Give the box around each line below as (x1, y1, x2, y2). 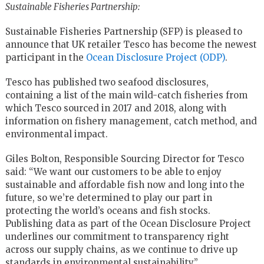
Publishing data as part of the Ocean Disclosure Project (5, 217, 251, 229)
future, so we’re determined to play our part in (5, 192, 212, 203)
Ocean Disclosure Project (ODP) (85, 51, 225, 63)
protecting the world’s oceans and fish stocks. (5, 204, 210, 216)
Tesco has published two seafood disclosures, (5, 76, 209, 88)
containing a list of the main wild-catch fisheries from (5, 89, 247, 101)
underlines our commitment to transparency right (5, 230, 229, 242)
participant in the (5, 51, 86, 63)
